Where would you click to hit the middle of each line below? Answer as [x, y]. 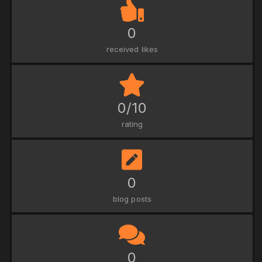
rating [132, 124]
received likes [132, 49]
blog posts [132, 199]
